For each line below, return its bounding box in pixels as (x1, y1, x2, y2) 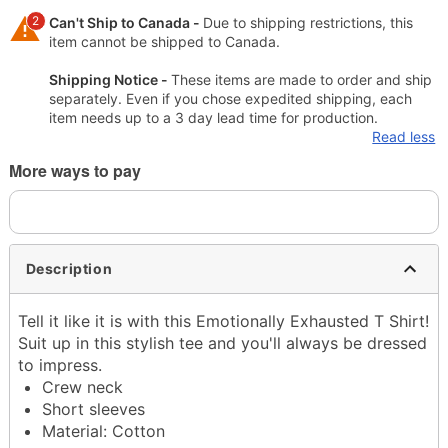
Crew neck (41, 376, 123, 397)
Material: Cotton (41, 420, 165, 441)
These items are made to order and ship (170, 70, 432, 88)
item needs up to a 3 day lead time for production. (48, 108, 378, 126)
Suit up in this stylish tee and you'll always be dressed (17, 332, 427, 353)
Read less (372, 127, 436, 145)
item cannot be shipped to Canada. (48, 32, 280, 50)
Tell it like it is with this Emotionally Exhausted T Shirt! (17, 310, 429, 331)
